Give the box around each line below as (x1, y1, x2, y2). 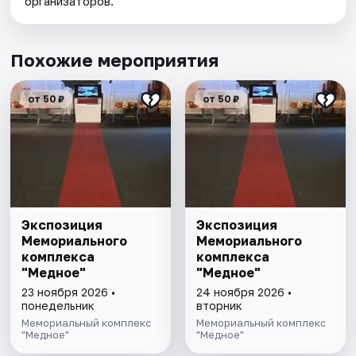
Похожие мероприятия (10, 48, 219, 71)
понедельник (21, 298, 95, 312)
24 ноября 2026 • (195, 284, 292, 299)
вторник (195, 298, 242, 312)
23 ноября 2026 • (21, 284, 116, 299)
